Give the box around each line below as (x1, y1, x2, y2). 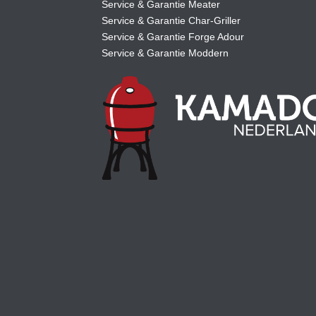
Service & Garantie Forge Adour (102, 31, 244, 43)
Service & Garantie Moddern (102, 47, 229, 59)
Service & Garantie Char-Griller (102, 15, 241, 27)
